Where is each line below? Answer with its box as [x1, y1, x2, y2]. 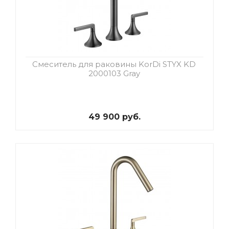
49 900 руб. [88, 112, 141, 122]
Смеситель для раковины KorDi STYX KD [32, 59, 196, 70]
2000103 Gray [88, 68, 140, 79]
